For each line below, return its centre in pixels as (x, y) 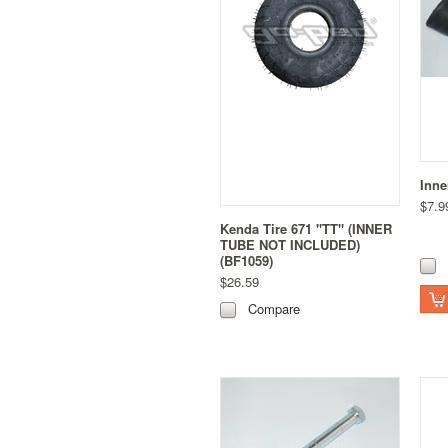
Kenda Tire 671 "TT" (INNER (306, 228)
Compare (274, 308)
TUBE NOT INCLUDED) (290, 244)
